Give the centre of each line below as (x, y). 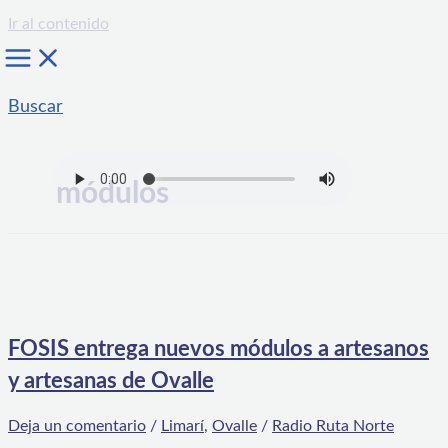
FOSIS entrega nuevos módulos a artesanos (218, 349)
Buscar (35, 107)
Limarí (182, 426)
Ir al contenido (58, 24)
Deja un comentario (77, 426)
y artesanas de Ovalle (111, 381)
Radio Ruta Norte (333, 426)
